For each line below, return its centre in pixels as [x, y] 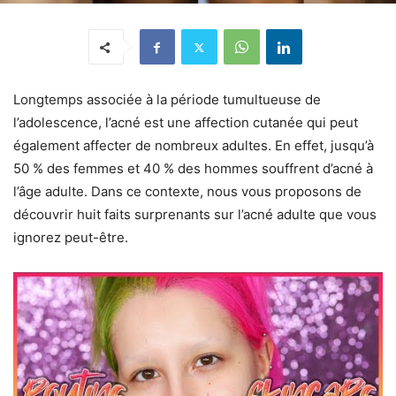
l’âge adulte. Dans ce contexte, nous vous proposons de [187, 192]
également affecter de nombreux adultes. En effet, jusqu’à [194, 146]
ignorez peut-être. [71, 238]
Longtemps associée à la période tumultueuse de [167, 100]
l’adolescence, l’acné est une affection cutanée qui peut [186, 123]
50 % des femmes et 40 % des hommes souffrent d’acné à [193, 169]
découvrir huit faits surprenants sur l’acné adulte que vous [195, 215]
